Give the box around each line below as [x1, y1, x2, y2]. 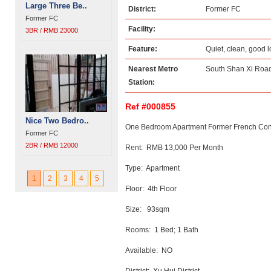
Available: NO [125, 246, 172, 255]
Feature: [128, 45, 157, 53]
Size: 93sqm [125, 205, 169, 214]
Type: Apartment [125, 164, 180, 172]
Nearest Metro [128, 65, 178, 73]
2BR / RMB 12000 [25, 142, 78, 149]
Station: [128, 78, 155, 87]
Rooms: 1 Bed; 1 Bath [125, 226, 198, 234]
